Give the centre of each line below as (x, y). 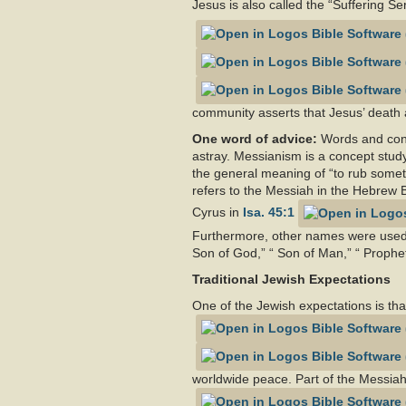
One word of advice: (255, 139)
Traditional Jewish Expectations (291, 279)
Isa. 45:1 (269, 213)
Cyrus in (217, 213)
